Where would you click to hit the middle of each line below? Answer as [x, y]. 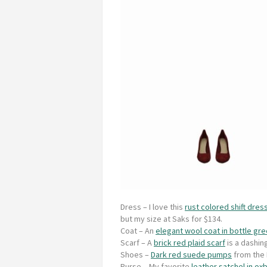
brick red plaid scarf [190, 242]
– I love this [163, 207]
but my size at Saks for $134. [171, 218]
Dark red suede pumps [191, 254]
